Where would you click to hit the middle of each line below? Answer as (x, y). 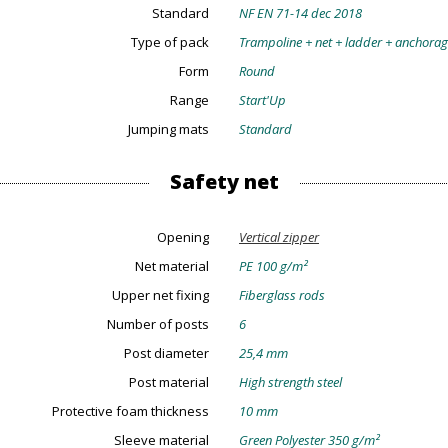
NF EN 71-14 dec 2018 (300, 13)
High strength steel (290, 382)
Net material (172, 266)
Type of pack (170, 42)
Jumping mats (168, 129)
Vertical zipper (279, 237)
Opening (183, 237)
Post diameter (166, 353)
